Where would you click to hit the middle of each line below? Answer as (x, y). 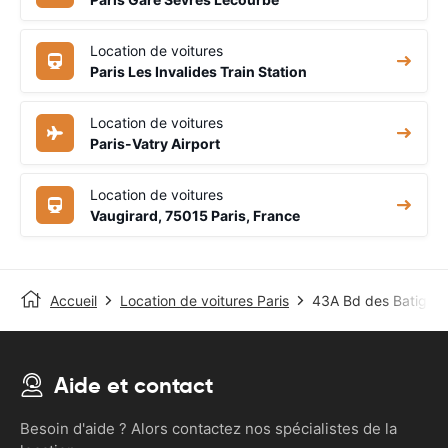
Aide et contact (133, 385)
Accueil (73, 300)
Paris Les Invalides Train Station (198, 71)
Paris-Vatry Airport (155, 143)
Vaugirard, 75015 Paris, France (195, 215)
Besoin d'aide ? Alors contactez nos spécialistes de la (208, 428)
